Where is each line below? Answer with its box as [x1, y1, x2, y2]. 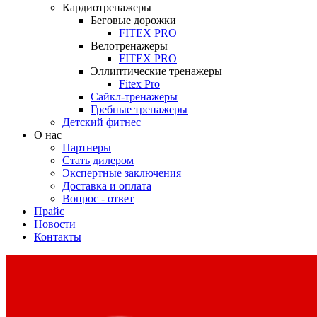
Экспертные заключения [62, 167, 181, 179]
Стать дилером [62, 154, 134, 166]
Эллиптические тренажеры [91, 65, 222, 77]
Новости [34, 218, 76, 230]
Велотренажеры [91, 40, 168, 52]
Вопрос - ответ [62, 192, 134, 204]
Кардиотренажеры [62, 1, 151, 13]
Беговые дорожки [91, 14, 176, 26]
